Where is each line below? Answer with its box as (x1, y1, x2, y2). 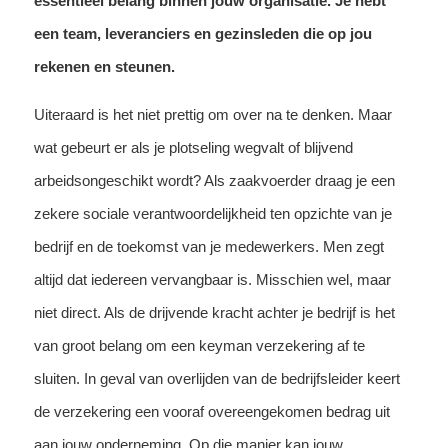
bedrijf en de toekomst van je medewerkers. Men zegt (33, 237, 384, 255)
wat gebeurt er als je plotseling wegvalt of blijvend (33, 138, 353, 156)
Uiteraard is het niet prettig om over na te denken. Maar (33, 105, 392, 123)
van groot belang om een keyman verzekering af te (33, 336, 365, 354)
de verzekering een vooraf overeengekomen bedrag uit (33, 402, 390, 420)
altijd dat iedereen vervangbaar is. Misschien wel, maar (33, 270, 391, 288)
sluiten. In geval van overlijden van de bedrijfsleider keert (33, 369, 400, 387)
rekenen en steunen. (33, 57, 175, 75)
